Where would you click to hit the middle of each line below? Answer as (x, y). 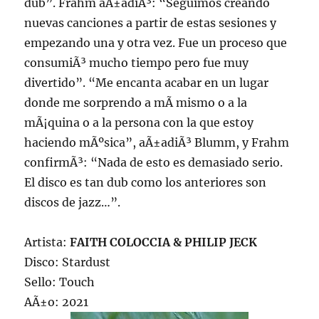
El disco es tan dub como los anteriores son (146, 183)
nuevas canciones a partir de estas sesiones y (151, 23)
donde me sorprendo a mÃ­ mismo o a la (136, 103)
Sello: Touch (60, 282)
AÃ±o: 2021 (57, 302)
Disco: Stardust (68, 262)
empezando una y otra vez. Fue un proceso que (156, 43)
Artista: (47, 242)
